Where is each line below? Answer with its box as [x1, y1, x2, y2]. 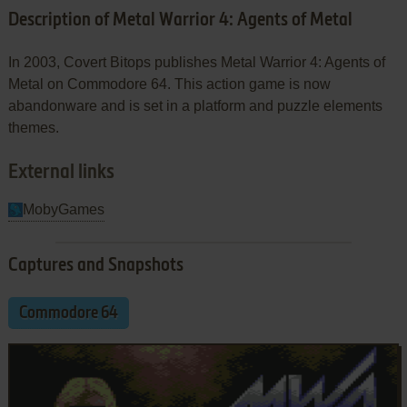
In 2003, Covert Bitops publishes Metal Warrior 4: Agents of [7, 54, 385, 70]
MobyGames [22, 201, 104, 217]
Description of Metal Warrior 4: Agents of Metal [7, 11, 352, 30]
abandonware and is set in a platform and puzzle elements [7, 97, 382, 114]
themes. [7, 119, 59, 135]
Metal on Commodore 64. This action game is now [7, 75, 331, 92]
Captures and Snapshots [7, 256, 184, 275]
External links [7, 162, 114, 183]
